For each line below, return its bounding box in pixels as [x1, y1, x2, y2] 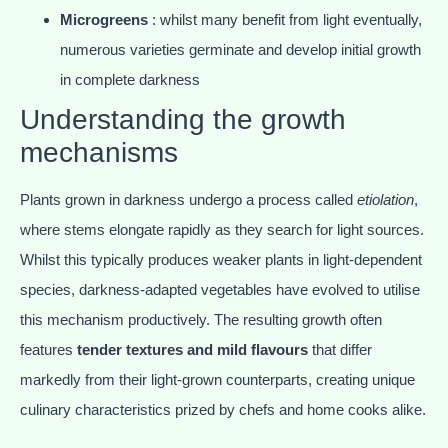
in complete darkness [60, 71, 200, 89]
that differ [308, 341, 372, 359]
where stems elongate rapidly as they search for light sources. [20, 221, 424, 239]
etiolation [357, 191, 414, 209]
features [20, 341, 77, 359]
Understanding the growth [20, 104, 346, 136]
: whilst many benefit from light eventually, [148, 11, 422, 29]
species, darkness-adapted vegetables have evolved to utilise [20, 281, 420, 299]
